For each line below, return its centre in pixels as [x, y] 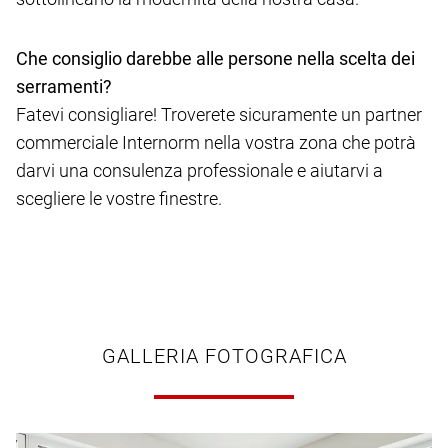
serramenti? [64, 87]
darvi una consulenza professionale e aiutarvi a [199, 171]
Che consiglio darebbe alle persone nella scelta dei [215, 59]
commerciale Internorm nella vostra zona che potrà [216, 143]
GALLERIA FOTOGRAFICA [224, 356]
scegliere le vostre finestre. [119, 199]
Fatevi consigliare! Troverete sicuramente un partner [219, 115]
